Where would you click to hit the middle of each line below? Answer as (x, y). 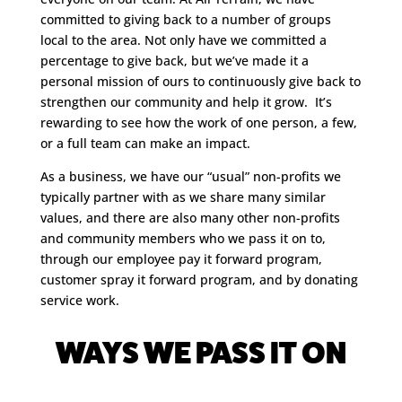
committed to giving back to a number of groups (185, 19)
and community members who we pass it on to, (183, 238)
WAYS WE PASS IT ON (201, 353)
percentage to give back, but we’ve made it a (174, 61)
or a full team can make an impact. (145, 143)
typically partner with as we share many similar (183, 197)
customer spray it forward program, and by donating (199, 280)
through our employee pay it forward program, (181, 259)
